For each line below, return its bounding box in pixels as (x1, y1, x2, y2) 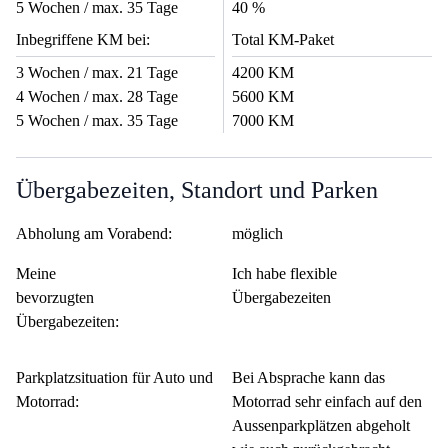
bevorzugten (16, 289, 94, 307)
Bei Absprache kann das (232, 369, 385, 387)
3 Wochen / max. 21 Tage (16, 64, 178, 82)
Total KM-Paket (232, 31, 334, 49)
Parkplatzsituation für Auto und (16, 369, 213, 387)
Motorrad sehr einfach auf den (232, 393, 422, 411)
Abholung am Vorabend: (16, 225, 172, 243)
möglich (232, 225, 283, 243)
